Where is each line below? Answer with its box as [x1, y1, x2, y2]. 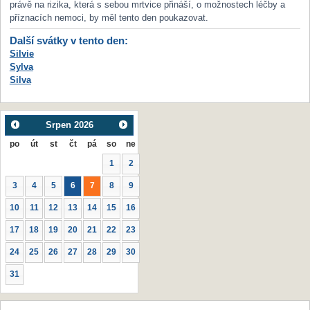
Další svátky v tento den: [9, 34, 128, 46]
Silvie [9, 48, 34, 59]
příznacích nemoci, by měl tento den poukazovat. [9, 12, 208, 24]
